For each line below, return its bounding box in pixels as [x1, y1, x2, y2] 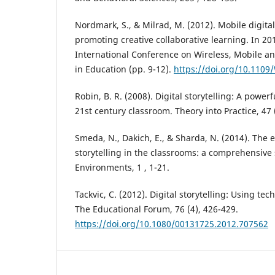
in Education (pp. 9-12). [75, 63, 174, 75]
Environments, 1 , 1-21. [75, 161, 169, 173]
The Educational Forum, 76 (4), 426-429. [75, 203, 238, 215]
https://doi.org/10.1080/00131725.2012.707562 [75, 217, 268, 230]
